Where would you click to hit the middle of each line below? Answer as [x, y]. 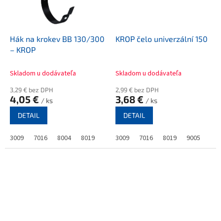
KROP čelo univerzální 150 [162, 38]
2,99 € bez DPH [137, 90]
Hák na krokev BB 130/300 [57, 38]
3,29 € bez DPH [32, 90]
